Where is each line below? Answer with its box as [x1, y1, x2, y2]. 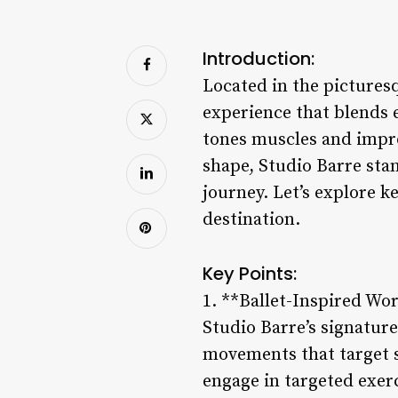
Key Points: [203, 260, 297, 286]
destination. [203, 208, 300, 231]
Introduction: [203, 45, 314, 71]
